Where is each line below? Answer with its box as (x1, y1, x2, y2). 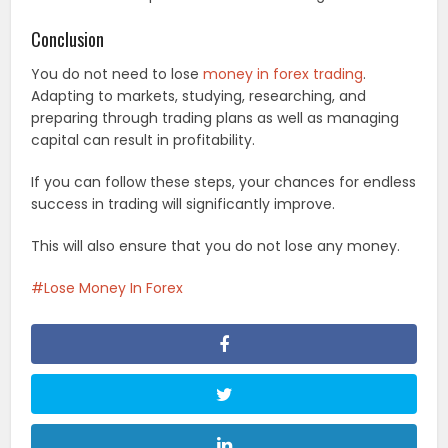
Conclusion (31, 26, 105, 53)
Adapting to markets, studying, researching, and (31, 86, 367, 107)
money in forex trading (203, 64, 364, 85)
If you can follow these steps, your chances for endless (31, 172, 417, 193)
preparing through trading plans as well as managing (31, 108, 400, 129)
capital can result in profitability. (31, 130, 256, 151)
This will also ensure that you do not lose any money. (31, 236, 401, 257)
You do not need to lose (31, 64, 204, 85)
